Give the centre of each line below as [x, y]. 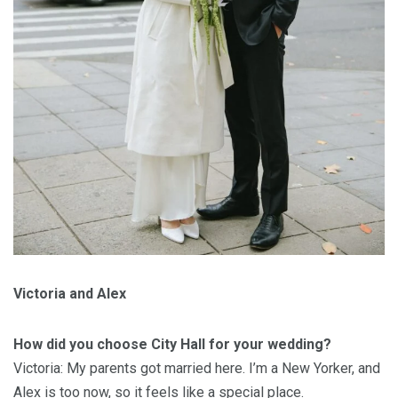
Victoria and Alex [70, 294]
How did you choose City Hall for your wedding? [172, 345]
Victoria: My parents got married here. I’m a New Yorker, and [197, 369]
